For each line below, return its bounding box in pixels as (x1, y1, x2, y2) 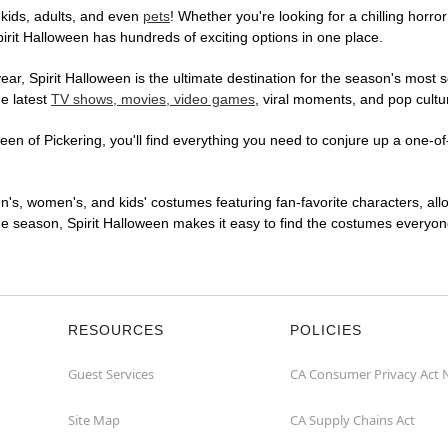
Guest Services (68, 365, 154, 384)
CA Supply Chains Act (290, 411, 415, 430)
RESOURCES (68, 322, 164, 339)
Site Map (68, 411, 120, 430)
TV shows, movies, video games (51, 91, 255, 108)
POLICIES (290, 322, 362, 339)
